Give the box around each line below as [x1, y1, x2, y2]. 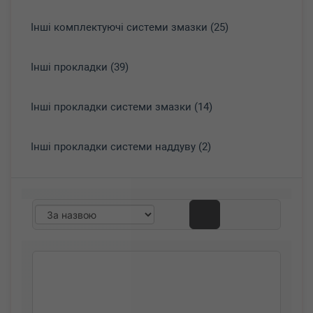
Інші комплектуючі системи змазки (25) [31, 21, 228, 34]
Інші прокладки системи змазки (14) [31, 101, 212, 113]
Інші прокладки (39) [31, 61, 129, 73]
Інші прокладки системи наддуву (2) [31, 140, 211, 153]
